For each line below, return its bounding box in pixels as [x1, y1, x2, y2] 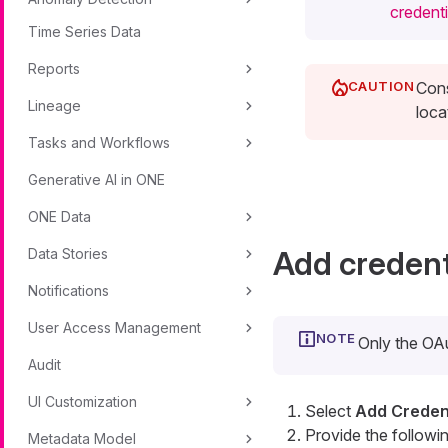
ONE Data [28, 208, 91, 225]
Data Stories [28, 245, 108, 262]
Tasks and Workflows [28, 134, 170, 151]
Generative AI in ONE [28, 171, 165, 188]
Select [304, 401, 355, 422]
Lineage [28, 97, 81, 114]
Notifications [28, 282, 109, 299]
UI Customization [28, 393, 137, 410]
